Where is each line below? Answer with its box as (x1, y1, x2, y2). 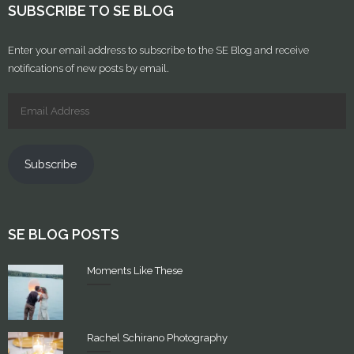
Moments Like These (87, 264, 183, 277)
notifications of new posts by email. (8, 62, 169, 74)
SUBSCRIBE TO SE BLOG (8, 2, 174, 19)
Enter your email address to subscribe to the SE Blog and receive (8, 44, 309, 56)
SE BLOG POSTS (8, 225, 119, 243)
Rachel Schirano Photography (87, 331, 228, 344)
